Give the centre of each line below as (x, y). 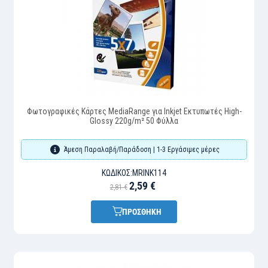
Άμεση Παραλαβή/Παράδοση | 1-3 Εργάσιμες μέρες (141, 150)
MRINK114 (149, 173)
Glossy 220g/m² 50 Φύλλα (134, 121)
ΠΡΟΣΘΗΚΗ (142, 212)
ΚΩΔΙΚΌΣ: (117, 173)
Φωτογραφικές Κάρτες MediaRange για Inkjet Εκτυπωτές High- (134, 112)
